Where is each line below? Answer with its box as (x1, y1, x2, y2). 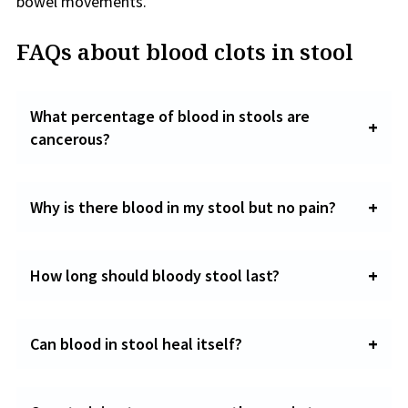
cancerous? (30, 128, 110, 149)
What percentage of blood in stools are (30, 106, 310, 127)
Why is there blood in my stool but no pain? (30, 197, 336, 218)
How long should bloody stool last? (30, 265, 280, 286)
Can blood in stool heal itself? (30, 333, 242, 354)
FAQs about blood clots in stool (16, 36, 353, 66)
